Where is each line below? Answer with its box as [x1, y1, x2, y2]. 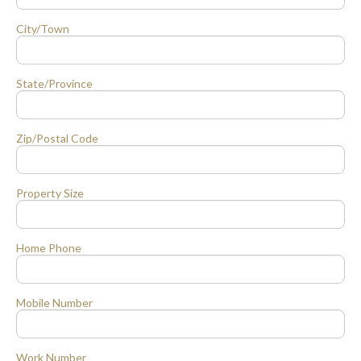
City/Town [16, 21, 69, 35]
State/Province [16, 76, 93, 90]
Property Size [16, 185, 84, 200]
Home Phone [16, 240, 81, 255]
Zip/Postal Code [16, 131, 98, 145]
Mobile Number [16, 295, 93, 309]
